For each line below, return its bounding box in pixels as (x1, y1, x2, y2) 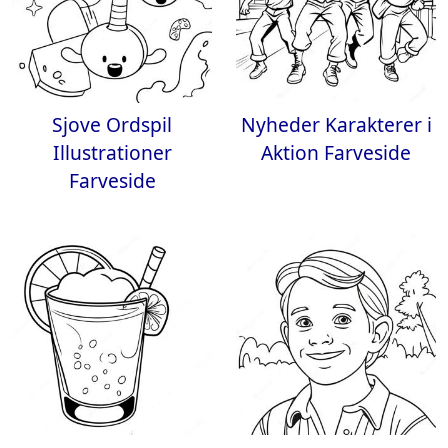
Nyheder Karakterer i (240, 111, 432, 138)
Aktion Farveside (261, 139, 411, 166)
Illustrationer (52, 139, 172, 166)
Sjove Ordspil (52, 111, 172, 138)
